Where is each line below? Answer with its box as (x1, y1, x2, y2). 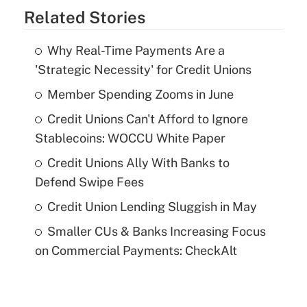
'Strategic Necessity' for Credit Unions (34, 62, 251, 77)
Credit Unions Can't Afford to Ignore (47, 111, 248, 126)
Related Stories (23, 7, 145, 27)
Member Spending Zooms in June (47, 86, 234, 101)
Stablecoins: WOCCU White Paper (34, 130, 225, 145)
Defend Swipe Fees (34, 174, 144, 189)
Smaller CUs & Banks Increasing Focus (47, 223, 266, 238)
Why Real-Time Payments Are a (47, 42, 225, 58)
